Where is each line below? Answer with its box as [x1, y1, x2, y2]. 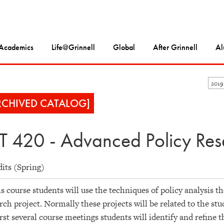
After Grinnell [153, 42, 197, 53]
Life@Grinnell [51, 42, 95, 53]
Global [113, 42, 135, 53]
